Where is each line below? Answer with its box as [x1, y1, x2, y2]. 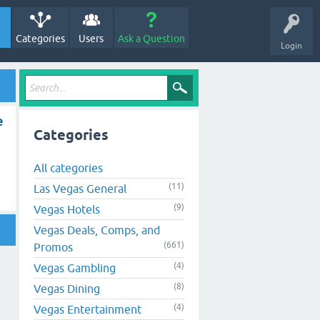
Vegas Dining [34, 281, 100, 295]
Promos [34, 240, 73, 254]
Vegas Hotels [34, 202, 100, 216]
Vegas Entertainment [34, 302, 141, 316]
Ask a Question [117, 33, 185, 44]
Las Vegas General [34, 181, 126, 195]
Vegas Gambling [34, 261, 116, 274]
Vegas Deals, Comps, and [34, 223, 160, 236]
